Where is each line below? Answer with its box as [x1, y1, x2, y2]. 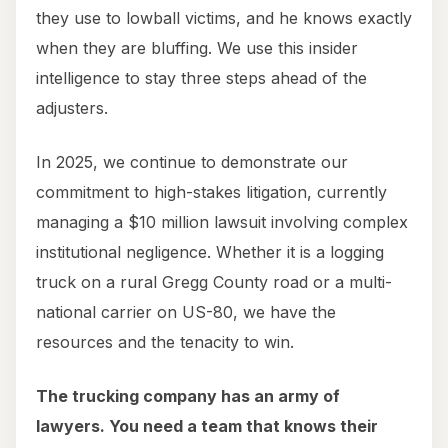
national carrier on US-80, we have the [36, 302, 336, 323]
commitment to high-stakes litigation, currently [36, 182, 387, 203]
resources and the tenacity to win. [36, 332, 294, 353]
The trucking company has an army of [36, 386, 340, 407]
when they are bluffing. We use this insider [36, 38, 358, 59]
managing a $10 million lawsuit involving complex [36, 212, 408, 233]
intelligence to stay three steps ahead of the [36, 68, 367, 89]
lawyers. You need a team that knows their [36, 416, 378, 437]
